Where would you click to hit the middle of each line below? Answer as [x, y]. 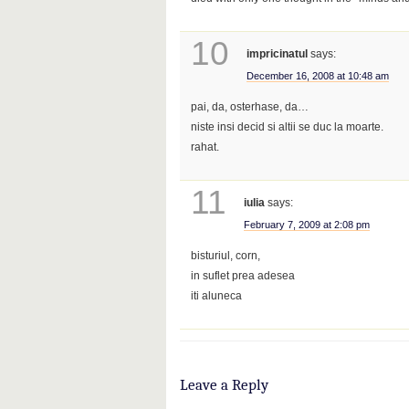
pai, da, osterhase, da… [250, 106]
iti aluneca [217, 295]
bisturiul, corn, [226, 255]
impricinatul [277, 53]
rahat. [205, 147]
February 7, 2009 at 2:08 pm [306, 224]
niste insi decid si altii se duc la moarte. [288, 126]
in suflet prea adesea [243, 275]
